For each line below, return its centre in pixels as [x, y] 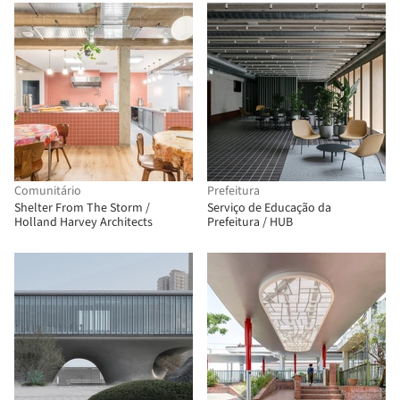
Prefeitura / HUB [250, 222]
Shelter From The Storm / [82, 208]
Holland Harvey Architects [83, 222]
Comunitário [48, 191]
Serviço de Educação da [269, 208]
